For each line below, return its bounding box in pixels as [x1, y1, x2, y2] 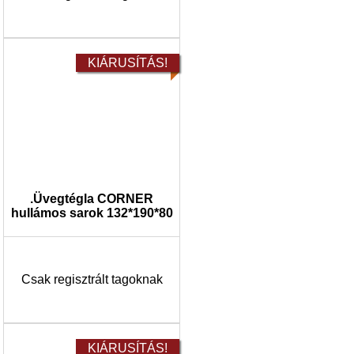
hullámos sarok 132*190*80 [10, 206, 173, 220]
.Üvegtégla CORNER [30, 192, 153, 205]
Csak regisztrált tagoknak [21, 273, 163, 286]
